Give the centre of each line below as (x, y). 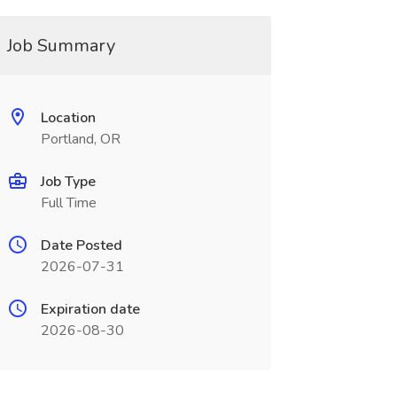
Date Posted (81, 245)
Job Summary (61, 46)
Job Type (68, 182)
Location (68, 118)
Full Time (68, 203)
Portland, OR (80, 139)
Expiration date (90, 309)
